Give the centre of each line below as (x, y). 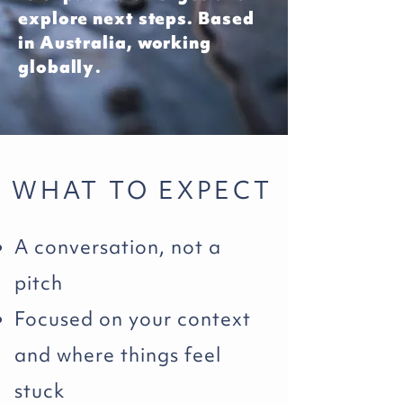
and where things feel (118, 355)
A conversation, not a (118, 247)
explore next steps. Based (136, 18)
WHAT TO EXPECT (142, 190)
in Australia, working (115, 42)
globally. (60, 67)
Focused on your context (133, 319)
